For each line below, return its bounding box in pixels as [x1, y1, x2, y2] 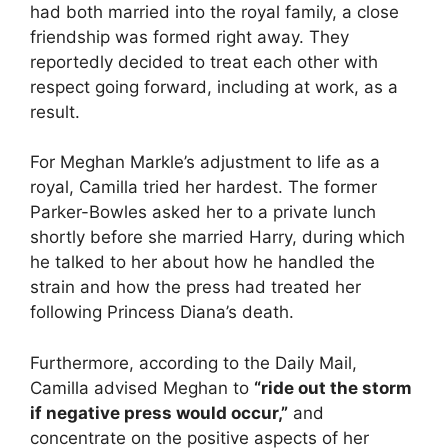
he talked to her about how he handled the [30, 252, 375, 273]
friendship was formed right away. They [30, 26, 349, 47]
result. [30, 101, 80, 122]
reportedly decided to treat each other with [30, 51, 378, 72]
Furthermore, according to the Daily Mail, [30, 352, 357, 373]
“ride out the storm [254, 377, 412, 398]
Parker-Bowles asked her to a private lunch [30, 202, 376, 223]
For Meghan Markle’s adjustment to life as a [30, 152, 380, 173]
